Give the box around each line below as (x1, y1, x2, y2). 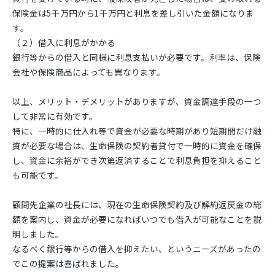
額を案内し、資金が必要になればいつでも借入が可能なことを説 (12, 213, 261, 225)
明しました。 (12, 228, 64, 240)
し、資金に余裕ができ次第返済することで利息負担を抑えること (12, 154, 261, 166)
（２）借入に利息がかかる (12, 36, 115, 48)
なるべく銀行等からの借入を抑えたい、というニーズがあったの (12, 242, 261, 255)
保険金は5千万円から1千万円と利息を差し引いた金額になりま (12, 7, 254, 19)
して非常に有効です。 (12, 110, 98, 122)
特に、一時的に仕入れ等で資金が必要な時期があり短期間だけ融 (12, 125, 261, 137)
